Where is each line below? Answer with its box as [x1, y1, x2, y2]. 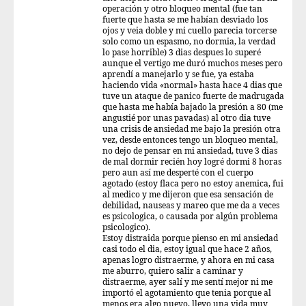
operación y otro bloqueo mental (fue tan [102, 4, 262, 14]
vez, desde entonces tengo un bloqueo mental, [102, 135, 278, 145]
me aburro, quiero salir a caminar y [102, 266, 243, 277]
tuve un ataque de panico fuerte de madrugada [102, 92, 284, 102]
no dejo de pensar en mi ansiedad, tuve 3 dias [102, 146, 277, 156]
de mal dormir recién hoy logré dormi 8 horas [102, 157, 281, 167]
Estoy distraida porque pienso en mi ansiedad [102, 234, 278, 244]
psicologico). [102, 223, 150, 233]
